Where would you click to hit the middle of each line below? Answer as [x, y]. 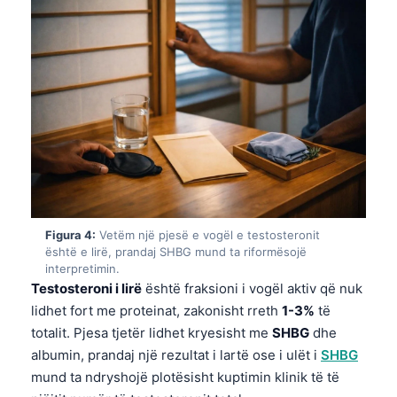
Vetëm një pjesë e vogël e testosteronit [208, 234]
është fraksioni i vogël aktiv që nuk [252, 288]
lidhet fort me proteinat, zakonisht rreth [156, 310]
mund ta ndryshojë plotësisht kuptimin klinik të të [185, 377]
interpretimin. [82, 268]
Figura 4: [70, 234]
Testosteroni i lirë [86, 288]
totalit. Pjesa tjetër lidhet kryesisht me [152, 332]
